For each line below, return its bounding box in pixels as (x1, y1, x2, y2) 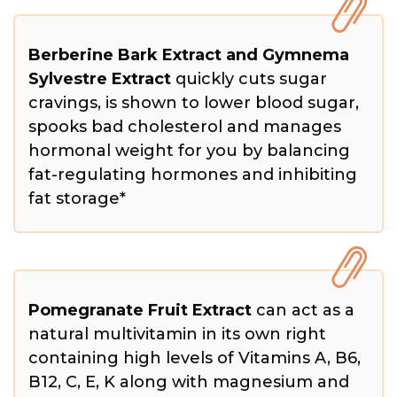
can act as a (252, 300, 354, 320)
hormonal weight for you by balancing (28, 140, 350, 160)
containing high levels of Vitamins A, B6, (28, 347, 361, 368)
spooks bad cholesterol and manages (28, 116, 341, 136)
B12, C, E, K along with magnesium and (28, 371, 349, 392)
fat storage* (28, 188, 126, 208)
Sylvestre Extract (28, 68, 171, 89)
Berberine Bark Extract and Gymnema (28, 44, 349, 65)
